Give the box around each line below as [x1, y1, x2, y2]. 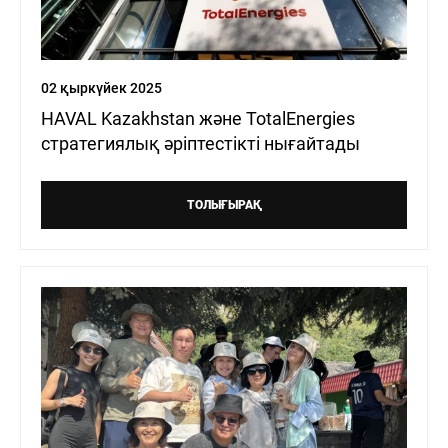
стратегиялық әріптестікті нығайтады [41, 133, 360, 155]
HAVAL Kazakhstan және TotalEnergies [41, 108, 355, 130]
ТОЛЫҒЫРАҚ [186, 198, 262, 213]
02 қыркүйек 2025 [41, 80, 162, 97]
